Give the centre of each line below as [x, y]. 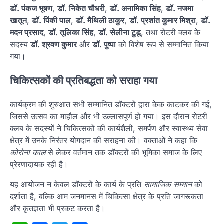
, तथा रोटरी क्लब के [171, 32]
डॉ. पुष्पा [104, 44]
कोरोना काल [28, 153]
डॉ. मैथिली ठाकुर [100, 20]
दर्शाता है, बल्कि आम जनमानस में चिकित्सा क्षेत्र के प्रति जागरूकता [107, 197]
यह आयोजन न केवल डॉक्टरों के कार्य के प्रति [77, 185]
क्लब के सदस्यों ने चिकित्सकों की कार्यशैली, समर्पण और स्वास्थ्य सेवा [109, 129]
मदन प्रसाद [27, 32]
